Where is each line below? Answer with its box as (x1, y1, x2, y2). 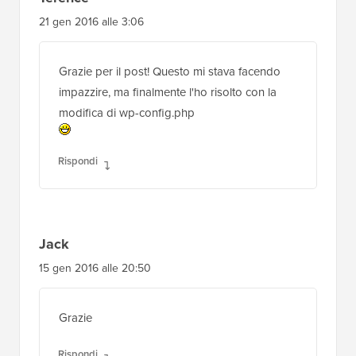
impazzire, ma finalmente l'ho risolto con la (59, 81, 277, 99)
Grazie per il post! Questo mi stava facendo (59, 60, 281, 79)
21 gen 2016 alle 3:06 (39, 11, 144, 29)
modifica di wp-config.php (59, 102, 195, 120)
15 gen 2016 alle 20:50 (39, 257, 151, 275)
